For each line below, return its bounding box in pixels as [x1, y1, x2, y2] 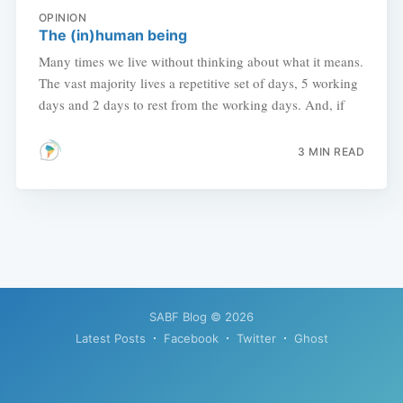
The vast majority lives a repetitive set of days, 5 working [38, 74, 358, 93]
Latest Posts [75, 331, 146, 345]
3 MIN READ [298, 144, 365, 158]
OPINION [38, 11, 87, 25]
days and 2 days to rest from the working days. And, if [38, 95, 345, 114]
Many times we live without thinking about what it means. [38, 52, 363, 71]
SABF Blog [149, 309, 207, 324]
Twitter [236, 331, 276, 345]
